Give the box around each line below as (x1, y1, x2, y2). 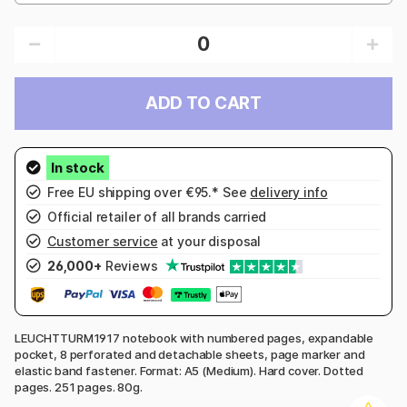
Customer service (46, 233, 158, 249)
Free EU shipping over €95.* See (44, 184, 251, 200)
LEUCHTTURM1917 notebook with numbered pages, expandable (15, 331, 374, 346)
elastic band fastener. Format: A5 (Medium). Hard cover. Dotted (15, 363, 364, 379)
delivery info (250, 184, 328, 200)
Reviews (101, 257, 162, 273)
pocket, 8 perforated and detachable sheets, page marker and (15, 347, 365, 362)
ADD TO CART (144, 93, 263, 114)
